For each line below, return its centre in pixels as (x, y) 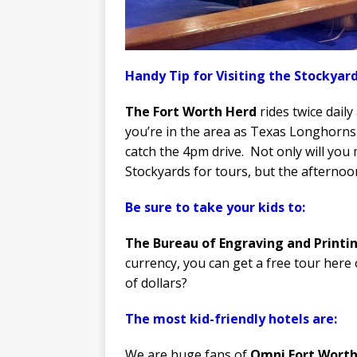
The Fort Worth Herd (191, 111)
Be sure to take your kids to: (215, 207)
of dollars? (156, 282)
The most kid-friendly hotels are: (231, 318)
